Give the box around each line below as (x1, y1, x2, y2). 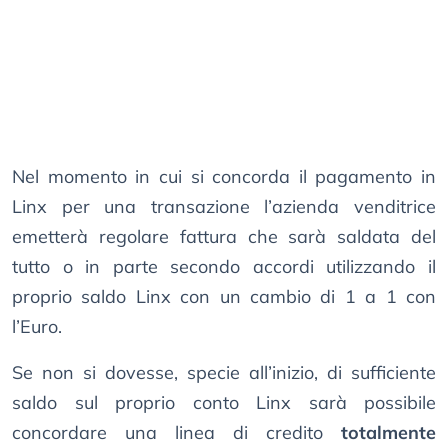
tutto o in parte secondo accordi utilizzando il (12, 255, 436, 279)
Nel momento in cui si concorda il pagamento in (12, 165, 436, 189)
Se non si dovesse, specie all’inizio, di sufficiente (12, 361, 436, 385)
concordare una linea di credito (12, 421, 341, 445)
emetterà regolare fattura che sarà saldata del (12, 225, 436, 249)
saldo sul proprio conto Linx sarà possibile (12, 391, 436, 415)
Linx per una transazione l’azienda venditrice (12, 195, 436, 219)
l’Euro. (12, 315, 62, 339)
